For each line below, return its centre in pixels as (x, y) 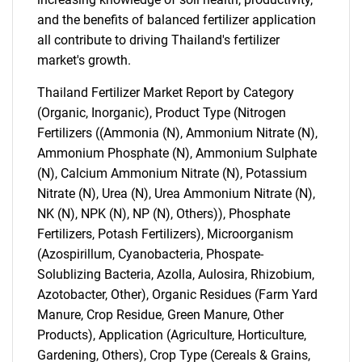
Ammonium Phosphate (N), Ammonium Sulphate (177, 153)
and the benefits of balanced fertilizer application (177, 20)
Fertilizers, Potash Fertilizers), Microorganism (165, 234)
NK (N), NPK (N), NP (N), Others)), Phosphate (164, 214)
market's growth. (84, 60)
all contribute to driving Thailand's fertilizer (158, 40)
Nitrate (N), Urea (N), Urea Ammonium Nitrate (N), (176, 194)
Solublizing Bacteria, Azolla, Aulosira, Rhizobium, (176, 274)
